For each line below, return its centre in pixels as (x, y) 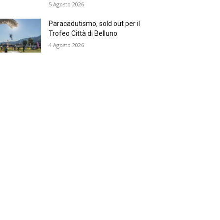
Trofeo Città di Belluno (83, 34)
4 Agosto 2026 (67, 45)
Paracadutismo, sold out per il (95, 24)
